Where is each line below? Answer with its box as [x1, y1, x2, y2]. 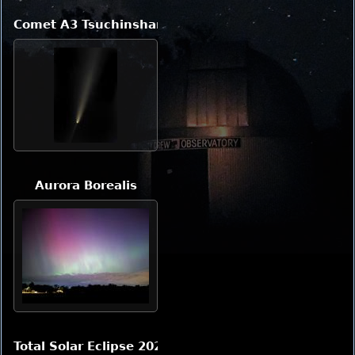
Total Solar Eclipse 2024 [13, 339, 170, 353]
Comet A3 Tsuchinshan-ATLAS [13, 17, 212, 31]
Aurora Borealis [34, 178, 137, 192]
